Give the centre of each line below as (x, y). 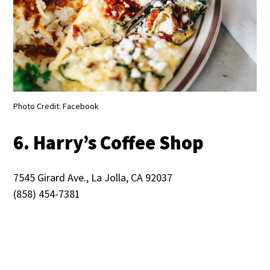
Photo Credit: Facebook (56, 106)
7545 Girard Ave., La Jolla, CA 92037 (93, 178)
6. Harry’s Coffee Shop (109, 143)
